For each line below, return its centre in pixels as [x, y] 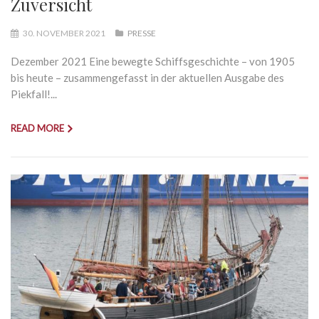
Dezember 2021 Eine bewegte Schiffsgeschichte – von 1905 [153, 62]
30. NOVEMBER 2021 [64, 33]
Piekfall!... [34, 94]
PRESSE [142, 33]
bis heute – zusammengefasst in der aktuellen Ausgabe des [147, 78]
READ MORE [37, 129]
